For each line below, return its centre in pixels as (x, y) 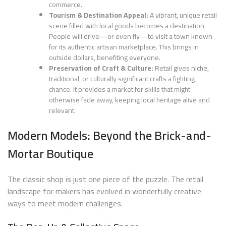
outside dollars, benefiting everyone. (105, 58)
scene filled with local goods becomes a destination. (127, 26)
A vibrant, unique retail (183, 15)
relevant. (62, 111)
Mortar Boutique (50, 154)
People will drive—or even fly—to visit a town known (131, 37)
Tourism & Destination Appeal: (99, 15)
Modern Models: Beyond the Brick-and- (109, 136)
